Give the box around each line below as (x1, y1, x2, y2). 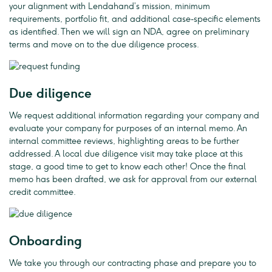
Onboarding (9, 233, 82, 249)
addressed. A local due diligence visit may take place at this (9, 149, 243, 160)
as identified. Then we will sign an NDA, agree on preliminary (9, 26, 249, 37)
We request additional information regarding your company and (9, 110, 259, 121)
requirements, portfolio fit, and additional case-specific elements (9, 13, 260, 24)
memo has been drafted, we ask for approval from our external (9, 174, 257, 185)
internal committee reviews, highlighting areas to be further (9, 136, 239, 147)
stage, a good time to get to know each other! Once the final (9, 161, 246, 172)
